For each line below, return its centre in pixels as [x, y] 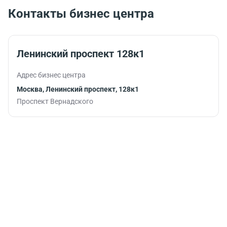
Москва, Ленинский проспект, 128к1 [78, 89]
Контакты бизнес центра [81, 14]
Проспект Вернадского [55, 101]
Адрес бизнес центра [51, 75]
